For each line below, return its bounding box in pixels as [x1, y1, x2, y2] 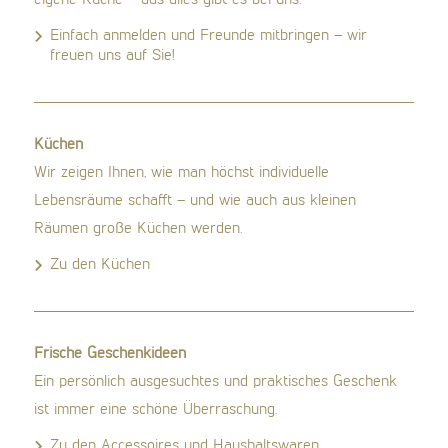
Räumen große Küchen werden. [34, 220, 243, 237]
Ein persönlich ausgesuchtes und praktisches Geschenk [34, 373, 398, 390]
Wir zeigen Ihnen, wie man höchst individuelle [34, 164, 330, 181]
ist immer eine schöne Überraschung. [34, 401, 278, 418]
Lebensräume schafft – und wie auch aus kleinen [34, 192, 357, 209]
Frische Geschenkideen [34, 345, 187, 362]
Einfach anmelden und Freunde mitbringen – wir [50, 27, 368, 44]
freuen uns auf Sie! [50, 47, 176, 64]
